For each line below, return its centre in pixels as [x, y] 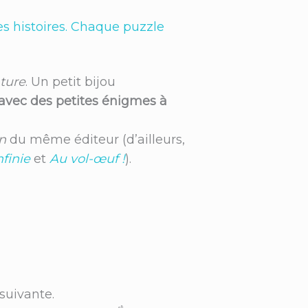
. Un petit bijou [70, 81]
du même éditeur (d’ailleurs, [96, 139]
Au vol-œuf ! [87, 158]
